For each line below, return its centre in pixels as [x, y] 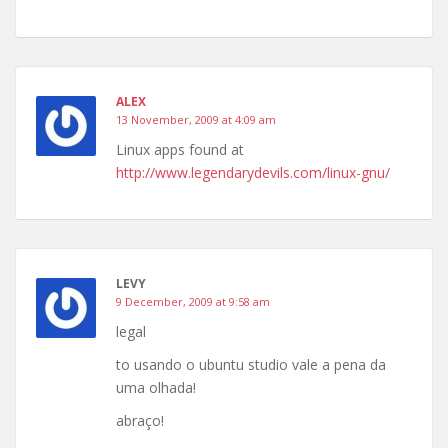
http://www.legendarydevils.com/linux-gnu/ [253, 172]
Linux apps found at [180, 149]
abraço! [140, 420]
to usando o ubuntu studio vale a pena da [251, 364]
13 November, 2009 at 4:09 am [196, 119]
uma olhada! [156, 387]
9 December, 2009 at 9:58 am [193, 301]
